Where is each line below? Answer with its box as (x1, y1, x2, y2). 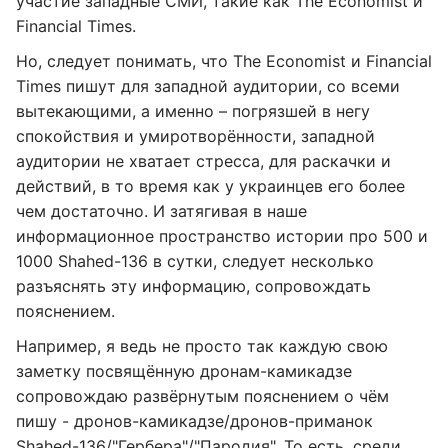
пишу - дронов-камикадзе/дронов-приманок (16, 411, 373, 431)
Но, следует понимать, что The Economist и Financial (16, 51, 432, 71)
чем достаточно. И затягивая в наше (16, 201, 307, 221)
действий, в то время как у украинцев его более (16, 176, 405, 196)
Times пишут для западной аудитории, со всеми (16, 76, 400, 96)
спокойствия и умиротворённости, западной (16, 126, 375, 146)
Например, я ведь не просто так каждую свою (16, 336, 388, 356)
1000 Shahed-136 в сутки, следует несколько (16, 251, 374, 271)
